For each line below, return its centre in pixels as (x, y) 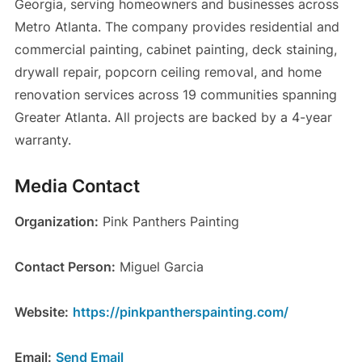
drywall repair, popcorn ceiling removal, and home (168, 72)
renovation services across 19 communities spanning (175, 94)
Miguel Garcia (159, 266)
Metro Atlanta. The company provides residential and (177, 26)
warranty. (42, 139)
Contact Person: (65, 266)
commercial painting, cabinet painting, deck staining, (175, 49)
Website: (41, 311)
